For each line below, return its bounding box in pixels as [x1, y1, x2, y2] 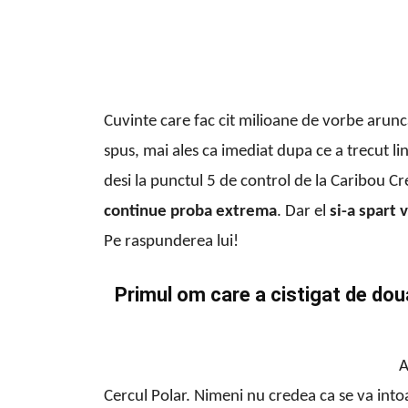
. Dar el [277, 203, 330, 221]
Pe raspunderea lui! [104, 233, 239, 251]
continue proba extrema [104, 203, 277, 221]
